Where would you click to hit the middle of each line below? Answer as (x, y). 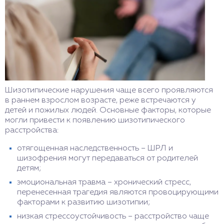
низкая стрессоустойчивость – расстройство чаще (113, 217)
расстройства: (32, 131)
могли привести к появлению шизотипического (95, 121)
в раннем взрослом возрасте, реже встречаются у (100, 101)
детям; (29, 169)
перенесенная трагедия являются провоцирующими (118, 193)
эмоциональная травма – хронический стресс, (104, 183)
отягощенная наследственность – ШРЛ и (95, 149)
